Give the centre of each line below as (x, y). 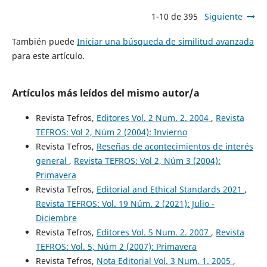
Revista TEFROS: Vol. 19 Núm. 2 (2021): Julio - (125, 204)
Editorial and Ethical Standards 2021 (170, 190)
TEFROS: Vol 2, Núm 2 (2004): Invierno (111, 132)
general (52, 161)
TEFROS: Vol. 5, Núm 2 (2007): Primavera (116, 247)
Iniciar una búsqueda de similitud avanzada (165, 42)
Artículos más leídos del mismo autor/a (105, 93)
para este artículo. (48, 56)
